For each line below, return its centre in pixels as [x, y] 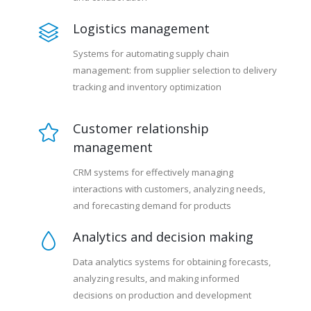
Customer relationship [141, 129]
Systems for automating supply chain [151, 54]
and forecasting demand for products [152, 206]
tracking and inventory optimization [147, 87]
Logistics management [141, 29]
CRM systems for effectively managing [153, 173]
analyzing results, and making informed [156, 279]
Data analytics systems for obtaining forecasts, [172, 262]
